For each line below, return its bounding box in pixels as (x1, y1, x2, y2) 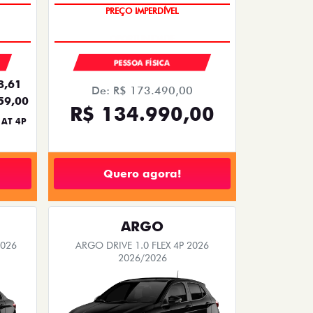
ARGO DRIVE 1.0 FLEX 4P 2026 (75, 240, 209, 252)
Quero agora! (103, 166, 181, 180)
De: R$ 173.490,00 (92, 84, 193, 98)
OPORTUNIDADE (110, 27, 175, 38)
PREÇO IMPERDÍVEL (105, 12, 179, 23)
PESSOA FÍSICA (114, 58, 170, 68)
